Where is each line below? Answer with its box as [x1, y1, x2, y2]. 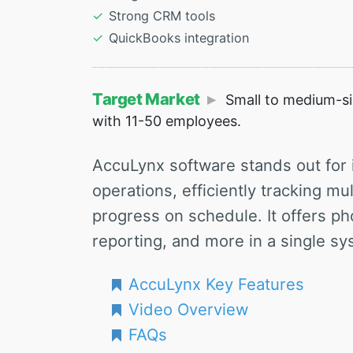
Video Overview [128, 299, 248, 320]
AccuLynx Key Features [128, 274, 304, 295]
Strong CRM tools [108, 8, 215, 24]
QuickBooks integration [108, 30, 249, 46]
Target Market [92, 89, 200, 110]
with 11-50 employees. [92, 113, 241, 130]
